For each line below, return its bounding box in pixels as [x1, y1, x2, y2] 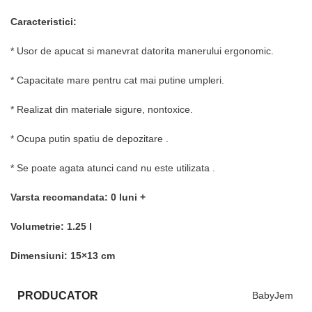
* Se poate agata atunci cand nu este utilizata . [10, 162, 215, 173]
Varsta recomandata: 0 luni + [10, 191, 146, 203]
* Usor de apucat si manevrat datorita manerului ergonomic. [10, 45, 274, 56]
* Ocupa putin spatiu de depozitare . [10, 132, 169, 144]
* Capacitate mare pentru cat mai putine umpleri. [10, 74, 224, 86]
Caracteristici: [10, 15, 77, 27]
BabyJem [252, 290, 293, 302]
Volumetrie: [10, 220, 67, 232]
